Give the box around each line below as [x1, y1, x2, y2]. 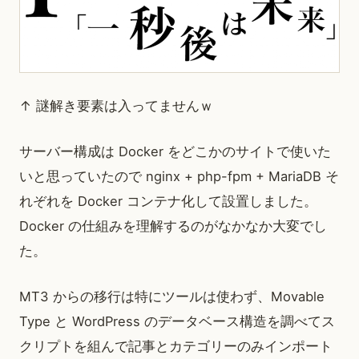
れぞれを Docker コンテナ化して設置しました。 [19, 193, 317, 210]
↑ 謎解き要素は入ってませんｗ [19, 98, 213, 115]
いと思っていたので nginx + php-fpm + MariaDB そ [19, 168, 339, 185]
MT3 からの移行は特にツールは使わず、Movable [19, 288, 325, 305]
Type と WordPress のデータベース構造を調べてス [19, 313, 335, 330]
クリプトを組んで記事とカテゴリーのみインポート [19, 338, 333, 355]
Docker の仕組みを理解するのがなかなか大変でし [19, 218, 327, 235]
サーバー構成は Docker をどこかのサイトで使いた [19, 143, 331, 160]
